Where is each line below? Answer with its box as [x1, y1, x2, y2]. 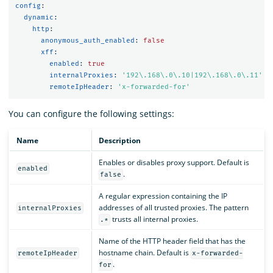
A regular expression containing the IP [98, 190, 227, 201]
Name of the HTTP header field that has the [98, 235, 246, 246]
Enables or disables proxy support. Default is [98, 157, 249, 168]
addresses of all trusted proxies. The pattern [98, 202, 249, 213]
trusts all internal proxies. [110, 213, 198, 224]
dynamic [23, 13, 54, 22]
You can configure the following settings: [9, 107, 174, 119]
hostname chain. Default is [98, 247, 191, 258]
